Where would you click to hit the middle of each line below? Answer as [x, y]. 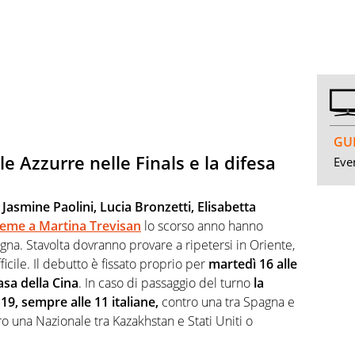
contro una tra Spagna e [227, 302]
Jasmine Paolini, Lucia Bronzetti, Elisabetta [129, 207]
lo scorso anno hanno [204, 226]
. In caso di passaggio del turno [164, 283]
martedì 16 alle [253, 264]
